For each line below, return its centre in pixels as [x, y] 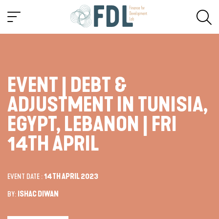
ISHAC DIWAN [38, 194]
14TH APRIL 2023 [71, 176]
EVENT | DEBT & [67, 85]
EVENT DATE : [26, 176]
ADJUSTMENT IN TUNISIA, [108, 105]
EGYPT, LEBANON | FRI [92, 124]
